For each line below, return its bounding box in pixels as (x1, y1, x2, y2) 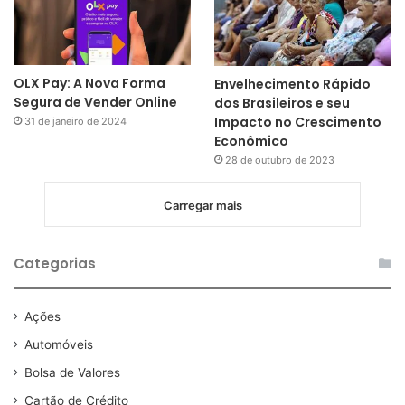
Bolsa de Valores (24, 364, 120, 380)
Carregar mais (163, 197, 242, 212)
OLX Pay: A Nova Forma (14, 74, 165, 93)
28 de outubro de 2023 (224, 153, 334, 166)
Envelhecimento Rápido (213, 74, 371, 93)
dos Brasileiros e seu (213, 93, 350, 112)
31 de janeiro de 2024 (24, 115, 127, 128)
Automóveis (24, 336, 93, 352)
